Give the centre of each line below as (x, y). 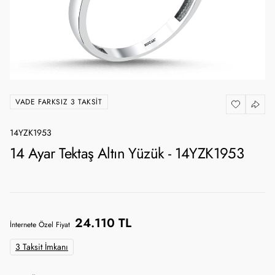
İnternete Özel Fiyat (40, 225)
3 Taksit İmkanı (42, 247)
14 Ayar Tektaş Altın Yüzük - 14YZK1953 (127, 153)
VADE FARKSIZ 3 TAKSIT (59, 102)
